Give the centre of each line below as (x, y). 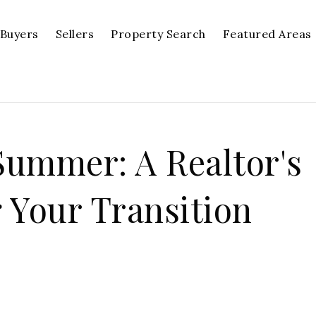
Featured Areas (267, 34)
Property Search (158, 34)
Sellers (75, 34)
